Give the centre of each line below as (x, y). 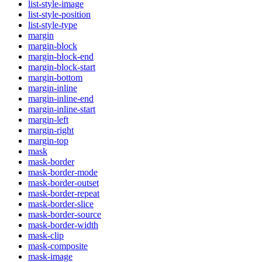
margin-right (51, 130)
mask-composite (58, 246)
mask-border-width (63, 225)
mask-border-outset (63, 183)
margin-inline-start (62, 109)
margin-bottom (55, 78)
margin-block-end (61, 57)
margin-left (48, 120)
